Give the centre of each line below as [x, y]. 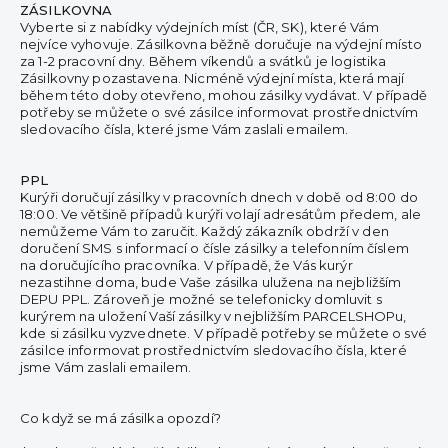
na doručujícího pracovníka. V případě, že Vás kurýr [186, 265]
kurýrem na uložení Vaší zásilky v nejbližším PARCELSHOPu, [213, 316]
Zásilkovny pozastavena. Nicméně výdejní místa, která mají [212, 78]
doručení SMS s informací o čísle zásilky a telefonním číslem [214, 248]
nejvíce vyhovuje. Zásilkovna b [119, 44]
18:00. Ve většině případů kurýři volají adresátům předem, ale [220, 214]
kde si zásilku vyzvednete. [107, 333]
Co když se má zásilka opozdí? [120, 418]
